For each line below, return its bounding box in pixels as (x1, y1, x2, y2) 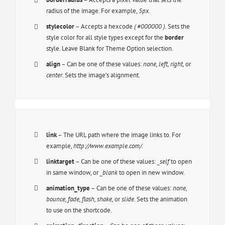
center (46, 71, 63, 80)
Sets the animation (137, 194, 188, 203)
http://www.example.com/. (73, 141, 144, 150)
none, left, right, (143, 60, 186, 69)
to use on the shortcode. (46, 205, 113, 214)
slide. (120, 194, 137, 203)
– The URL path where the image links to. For (57, 130, 181, 139)
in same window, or (46, 168, 100, 177)
